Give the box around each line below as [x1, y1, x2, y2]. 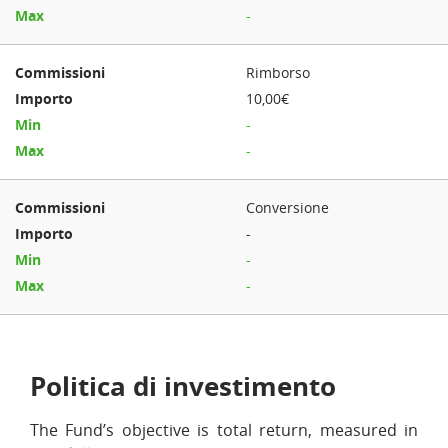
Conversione [246, 198, 330, 217]
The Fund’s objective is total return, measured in [30, 419, 418, 441]
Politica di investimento [30, 368, 336, 404]
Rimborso [246, 63, 311, 82]
